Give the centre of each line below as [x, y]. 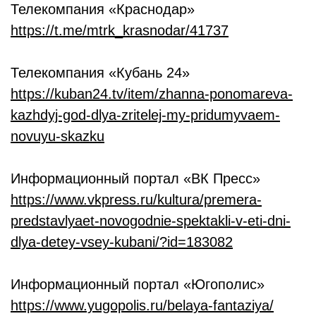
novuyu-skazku [57, 136]
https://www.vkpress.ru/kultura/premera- [136, 200]
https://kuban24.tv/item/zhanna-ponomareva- [152, 94]
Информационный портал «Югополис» [138, 285]
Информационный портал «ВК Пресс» [135, 179]
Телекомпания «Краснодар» [103, 10]
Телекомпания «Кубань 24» [100, 73]
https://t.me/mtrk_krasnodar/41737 [120, 31]
